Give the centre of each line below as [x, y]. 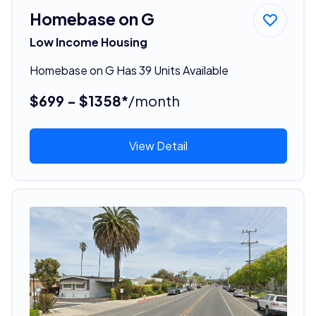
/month [154, 100]
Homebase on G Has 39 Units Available [129, 70]
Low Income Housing [88, 42]
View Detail [158, 145]
